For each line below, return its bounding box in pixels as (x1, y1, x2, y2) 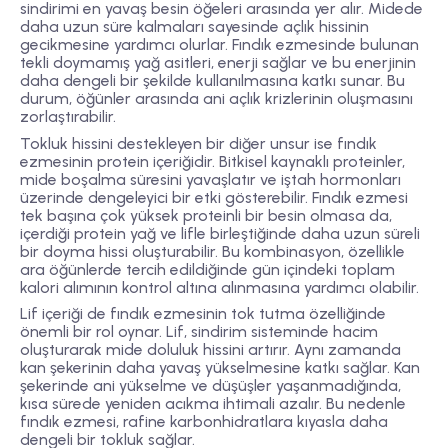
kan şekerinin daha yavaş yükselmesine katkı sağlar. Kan (20, 357, 420, 377)
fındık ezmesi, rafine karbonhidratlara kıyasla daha (20, 411, 388, 431)
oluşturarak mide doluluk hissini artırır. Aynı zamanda (20, 339, 401, 359)
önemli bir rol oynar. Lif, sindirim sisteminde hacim (20, 321, 378, 341)
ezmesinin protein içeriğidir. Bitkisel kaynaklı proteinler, (20, 151, 405, 171)
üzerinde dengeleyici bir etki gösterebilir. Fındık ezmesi (20, 187, 408, 207)
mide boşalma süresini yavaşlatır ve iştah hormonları (20, 169, 401, 189)
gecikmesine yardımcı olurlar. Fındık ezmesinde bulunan (20, 35, 419, 55)
